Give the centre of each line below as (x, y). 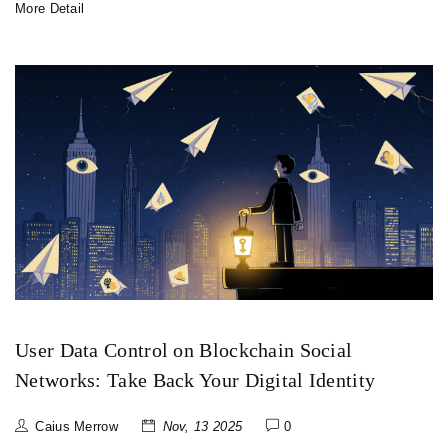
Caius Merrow (76, 427)
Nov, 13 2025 (202, 427)
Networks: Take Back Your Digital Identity (195, 380)
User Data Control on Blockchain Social (184, 350)
